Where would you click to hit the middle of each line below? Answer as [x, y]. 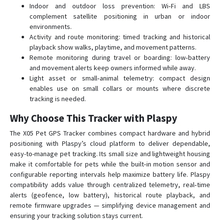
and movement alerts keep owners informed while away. [113, 68]
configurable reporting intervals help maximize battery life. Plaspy [110, 174]
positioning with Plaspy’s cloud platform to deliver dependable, [110, 143]
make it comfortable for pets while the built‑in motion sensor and [110, 164]
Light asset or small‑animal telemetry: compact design [120, 78]
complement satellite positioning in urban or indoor [120, 16]
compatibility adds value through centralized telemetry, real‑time [110, 185]
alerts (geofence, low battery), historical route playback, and [110, 195]
